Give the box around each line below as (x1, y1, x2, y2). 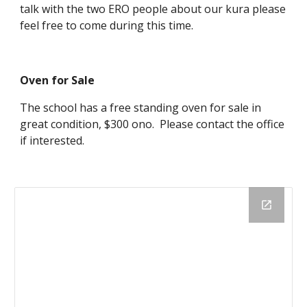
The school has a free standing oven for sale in (20, 99, 262, 115)
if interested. (20, 132, 85, 148)
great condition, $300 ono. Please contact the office (20, 116, 285, 132)
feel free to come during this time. (20, 17, 194, 33)
